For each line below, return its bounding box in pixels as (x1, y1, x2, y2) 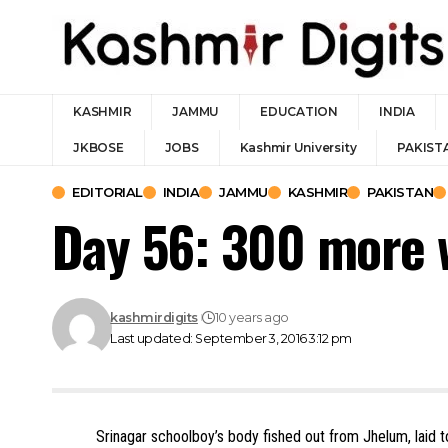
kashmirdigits (110, 310, 198, 325)
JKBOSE (73, 140, 124, 155)
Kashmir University (239, 140, 357, 155)
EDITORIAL (72, 184, 143, 200)
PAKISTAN (367, 184, 433, 200)
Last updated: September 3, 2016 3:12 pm (110, 331, 352, 346)
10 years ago (214, 310, 289, 325)
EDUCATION (260, 104, 338, 119)
